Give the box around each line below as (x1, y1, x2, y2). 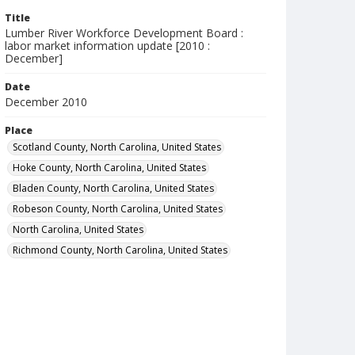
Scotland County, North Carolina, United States (13, 140, 221, 154)
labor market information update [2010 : (5, 38, 210, 53)
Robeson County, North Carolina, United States (13, 202, 223, 216)
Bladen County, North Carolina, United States (13, 181, 214, 195)
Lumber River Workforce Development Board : (5, 25, 243, 40)
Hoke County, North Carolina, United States (13, 161, 206, 174)
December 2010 (5, 94, 87, 109)
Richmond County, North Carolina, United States (13, 243, 227, 257)
